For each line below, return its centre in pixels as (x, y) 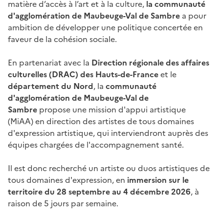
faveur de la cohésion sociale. (63, 39)
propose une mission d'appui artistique (112, 109)
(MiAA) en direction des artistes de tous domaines (101, 121)
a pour (194, 15)
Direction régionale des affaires (150, 62)
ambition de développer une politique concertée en (105, 27)
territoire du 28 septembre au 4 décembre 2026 (99, 191)
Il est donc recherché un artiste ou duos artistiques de (109, 168)
